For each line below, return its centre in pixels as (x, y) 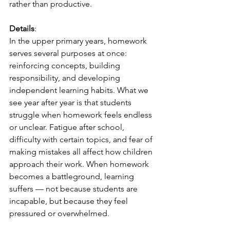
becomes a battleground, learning (73, 176)
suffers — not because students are (74, 189)
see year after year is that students (71, 102)
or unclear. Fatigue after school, (68, 127)
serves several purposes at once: (69, 53)
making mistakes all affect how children (82, 152)
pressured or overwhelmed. (59, 213)
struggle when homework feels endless (82, 115)
